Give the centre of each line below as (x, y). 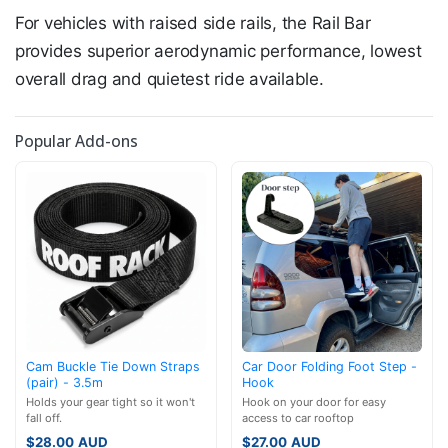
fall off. (44, 417)
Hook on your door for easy (314, 401)
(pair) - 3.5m (64, 382)
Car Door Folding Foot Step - (329, 366)
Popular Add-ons (76, 140)
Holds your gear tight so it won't (110, 401)
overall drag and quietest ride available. (169, 79)
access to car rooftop (298, 417)
